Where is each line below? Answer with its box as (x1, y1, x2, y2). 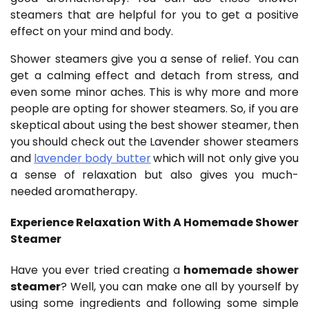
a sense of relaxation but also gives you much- (10, 166, 299, 183)
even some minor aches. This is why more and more (10, 83, 299, 100)
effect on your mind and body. (10, 23, 176, 39)
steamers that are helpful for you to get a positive (10, 6, 299, 23)
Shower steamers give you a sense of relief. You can (10, 50, 299, 67)
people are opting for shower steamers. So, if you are (10, 100, 299, 117)
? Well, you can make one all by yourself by (61, 279, 299, 295)
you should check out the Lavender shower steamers (10, 133, 299, 150)
